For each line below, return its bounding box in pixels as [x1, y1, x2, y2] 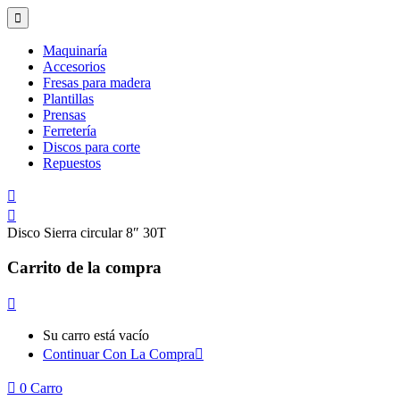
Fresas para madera [43, 75, 151, 90]
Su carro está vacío [43, 328, 149, 344]
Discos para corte [43, 139, 140, 154]
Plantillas [43, 91, 94, 106]
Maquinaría [43, 43, 107, 58]
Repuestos [43, 155, 101, 171]
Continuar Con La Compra [43, 346, 195, 362]
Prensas [43, 107, 86, 122]
